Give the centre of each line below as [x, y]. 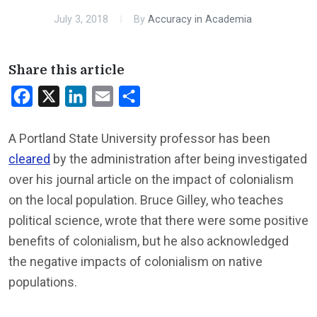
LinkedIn [108, 96]
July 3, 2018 [81, 19]
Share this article [67, 70]
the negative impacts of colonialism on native [136, 261]
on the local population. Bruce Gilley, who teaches [146, 200]
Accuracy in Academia [200, 19]
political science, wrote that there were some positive [158, 220]
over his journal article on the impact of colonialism [151, 179]
